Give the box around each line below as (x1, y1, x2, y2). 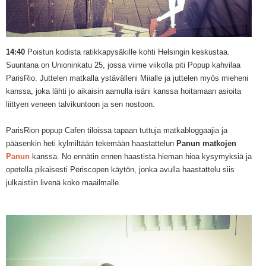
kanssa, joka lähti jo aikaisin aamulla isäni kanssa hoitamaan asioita (6, 87, 241, 96)
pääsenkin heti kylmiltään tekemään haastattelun (6, 139, 176, 148)
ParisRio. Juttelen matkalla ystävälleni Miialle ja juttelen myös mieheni (6, 74, 248, 83)
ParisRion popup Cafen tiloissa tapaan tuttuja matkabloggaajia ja (6, 126, 227, 135)
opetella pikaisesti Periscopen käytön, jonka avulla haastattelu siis (6, 165, 235, 175)
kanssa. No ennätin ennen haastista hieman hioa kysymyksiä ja (30, 152, 252, 161)
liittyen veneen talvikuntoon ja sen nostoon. (6, 100, 155, 109)
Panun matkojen (176, 139, 236, 148)
